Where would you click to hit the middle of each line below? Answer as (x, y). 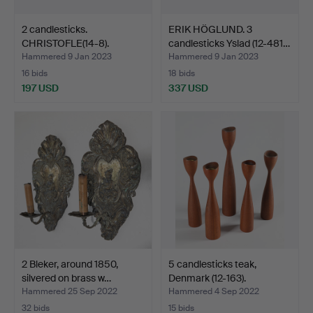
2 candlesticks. (54, 29)
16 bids (35, 73)
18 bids (182, 73)
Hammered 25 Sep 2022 (70, 291)
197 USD (40, 88)
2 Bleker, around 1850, (70, 264)
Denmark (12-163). (207, 278)
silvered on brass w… (66, 278)
